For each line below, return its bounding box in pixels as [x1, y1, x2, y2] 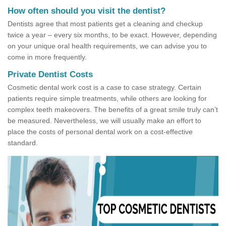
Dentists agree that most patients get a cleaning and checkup [8, 20, 203, 28]
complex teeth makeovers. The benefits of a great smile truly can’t [8, 105, 218, 114]
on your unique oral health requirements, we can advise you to [8, 42, 207, 50]
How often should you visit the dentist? [8, 6, 165, 16]
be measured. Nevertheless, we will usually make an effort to [8, 117, 201, 125]
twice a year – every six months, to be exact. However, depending [8, 31, 217, 39]
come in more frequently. [8, 53, 87, 62]
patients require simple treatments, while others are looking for [8, 94, 207, 103]
